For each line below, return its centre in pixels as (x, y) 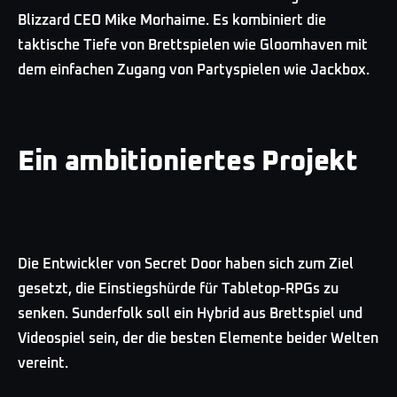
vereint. (43, 363)
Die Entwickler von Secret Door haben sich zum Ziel (186, 264)
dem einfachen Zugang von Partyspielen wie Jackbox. (194, 70)
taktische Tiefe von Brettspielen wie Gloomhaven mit (193, 45)
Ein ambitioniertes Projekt (188, 162)
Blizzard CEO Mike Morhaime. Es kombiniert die (172, 20)
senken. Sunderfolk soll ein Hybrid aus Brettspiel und (190, 313)
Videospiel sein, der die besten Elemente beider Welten (198, 338)
